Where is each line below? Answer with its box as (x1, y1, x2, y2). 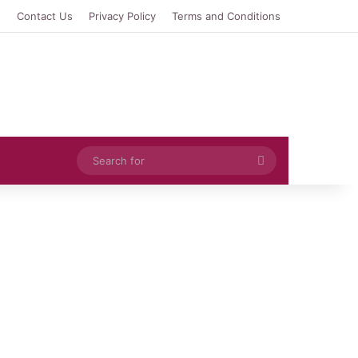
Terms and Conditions (172, 10, 280, 22)
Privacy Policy (89, 10, 156, 22)
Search (263, 152, 305, 167)
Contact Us (17, 10, 73, 22)
